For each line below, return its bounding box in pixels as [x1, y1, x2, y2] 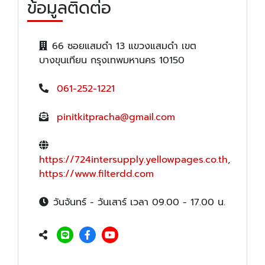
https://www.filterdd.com [39, 166, 154, 181]
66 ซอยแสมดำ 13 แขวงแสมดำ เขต [52, 38, 196, 53]
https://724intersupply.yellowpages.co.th [39, 152, 228, 167]
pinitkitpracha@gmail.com [57, 109, 175, 124]
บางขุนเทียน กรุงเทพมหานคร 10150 [39, 53, 185, 67]
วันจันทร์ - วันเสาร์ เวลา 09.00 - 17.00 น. [53, 195, 225, 209]
